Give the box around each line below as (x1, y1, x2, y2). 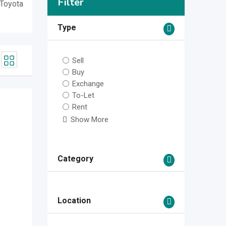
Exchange (72, 79, 104, 89)
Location (57, 196, 91, 206)
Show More (70, 115, 108, 125)
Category (57, 154, 93, 164)
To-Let (72, 91, 94, 100)
